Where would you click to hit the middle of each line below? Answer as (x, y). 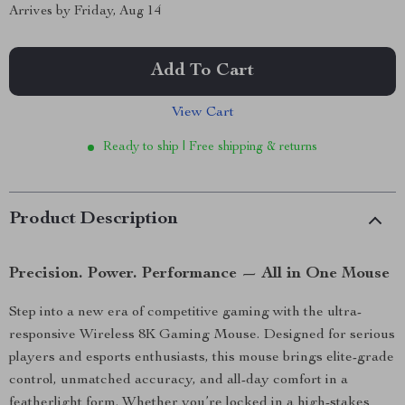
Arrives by (42, 11)
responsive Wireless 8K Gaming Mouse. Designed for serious (202, 335)
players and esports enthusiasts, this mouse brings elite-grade (202, 358)
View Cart (202, 113)
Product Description (94, 220)
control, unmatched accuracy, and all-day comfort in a (179, 381)
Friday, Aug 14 (118, 11)
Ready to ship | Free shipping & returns (210, 147)
